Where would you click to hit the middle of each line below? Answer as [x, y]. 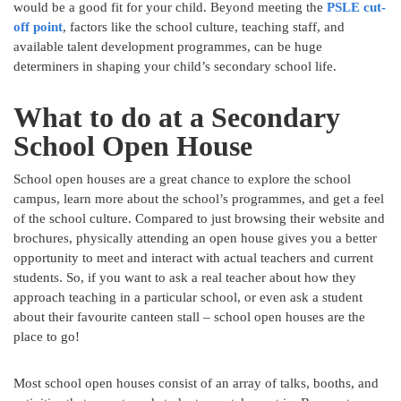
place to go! [47, 337]
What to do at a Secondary [177, 118]
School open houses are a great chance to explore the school [182, 179]
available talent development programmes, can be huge [168, 47]
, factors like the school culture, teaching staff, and [204, 27]
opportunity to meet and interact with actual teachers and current [193, 258]
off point [38, 27]
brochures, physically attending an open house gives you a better [195, 239]
